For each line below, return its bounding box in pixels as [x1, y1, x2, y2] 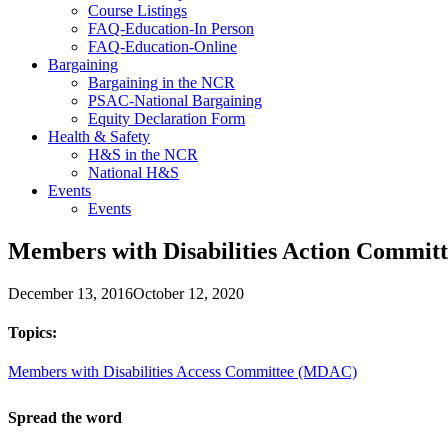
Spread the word [8, 409, 122, 427]
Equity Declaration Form [88, 109, 245, 127]
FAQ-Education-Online [88, 37, 237, 55]
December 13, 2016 [8, 284, 133, 302]
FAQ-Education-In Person [88, 19, 254, 37]
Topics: [8, 323, 57, 341]
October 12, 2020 [133, 284, 244, 302]
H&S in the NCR [88, 145, 198, 163]
